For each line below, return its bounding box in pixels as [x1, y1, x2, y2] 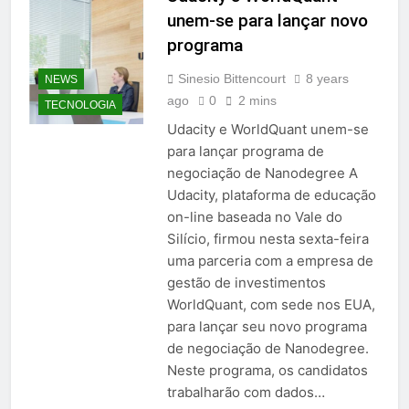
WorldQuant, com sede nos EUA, [166, 296, 375, 314]
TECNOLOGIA [45, 98, 116, 111]
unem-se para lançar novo [166, 10, 368, 32]
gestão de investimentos [166, 274, 326, 292]
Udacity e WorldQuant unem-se [166, 121, 369, 139]
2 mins [237, 93, 277, 109]
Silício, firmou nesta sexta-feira [166, 230, 369, 248]
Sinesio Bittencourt [177, 71, 286, 87]
